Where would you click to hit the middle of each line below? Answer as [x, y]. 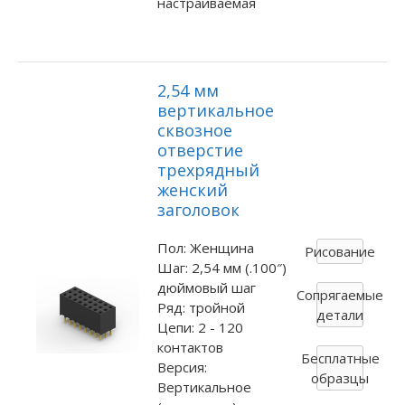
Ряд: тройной [201, 307]
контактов [190, 347]
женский [192, 189]
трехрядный [208, 170]
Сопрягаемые [340, 295]
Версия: [182, 367]
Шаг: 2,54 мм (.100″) [221, 267]
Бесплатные [340, 358]
